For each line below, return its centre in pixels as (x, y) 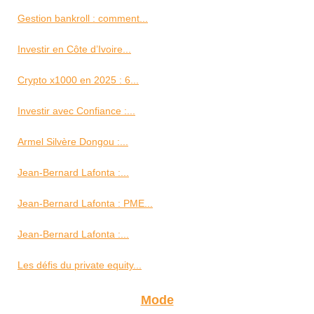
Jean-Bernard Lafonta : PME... (85, 203)
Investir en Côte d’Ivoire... (74, 49)
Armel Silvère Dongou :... (73, 142)
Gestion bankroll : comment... (83, 18)
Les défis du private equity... (80, 265)
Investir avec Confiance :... (76, 111)
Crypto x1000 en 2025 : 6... (78, 80)
